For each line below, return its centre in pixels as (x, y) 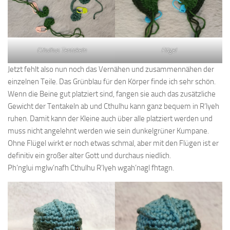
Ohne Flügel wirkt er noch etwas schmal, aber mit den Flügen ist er (113, 143)
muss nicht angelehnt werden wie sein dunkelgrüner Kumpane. (108, 131)
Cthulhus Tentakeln (61, 50)
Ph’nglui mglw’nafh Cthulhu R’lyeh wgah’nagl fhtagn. (91, 168)
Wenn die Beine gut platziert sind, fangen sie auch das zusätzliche (112, 94)
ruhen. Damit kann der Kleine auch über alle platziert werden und (110, 119)
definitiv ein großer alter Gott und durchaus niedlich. (89, 156)
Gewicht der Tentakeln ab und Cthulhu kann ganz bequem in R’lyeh (113, 107)
